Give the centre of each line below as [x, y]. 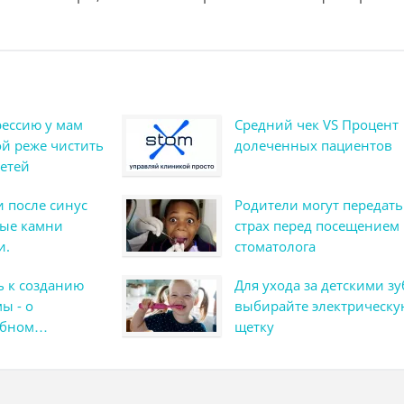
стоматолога [275, 246]
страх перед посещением [317, 225]
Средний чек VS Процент [316, 124]
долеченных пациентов [313, 145]
